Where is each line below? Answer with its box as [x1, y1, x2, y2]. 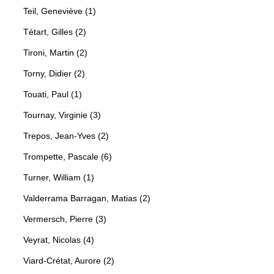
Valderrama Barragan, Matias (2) [23, 193, 150, 203]
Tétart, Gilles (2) [23, 26, 86, 37]
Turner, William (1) [23, 172, 94, 182]
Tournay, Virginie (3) [23, 109, 101, 120]
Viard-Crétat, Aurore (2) [23, 255, 114, 265]
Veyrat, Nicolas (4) [23, 234, 94, 245]
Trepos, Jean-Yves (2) [23, 130, 109, 141]
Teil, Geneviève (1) [23, 6, 96, 16]
